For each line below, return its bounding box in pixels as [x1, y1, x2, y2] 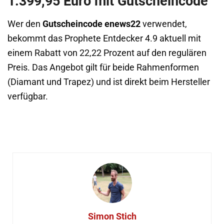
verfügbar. [7, 91, 48, 101]
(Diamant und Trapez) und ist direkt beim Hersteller [7, 76, 210, 87]
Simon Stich [87, 211, 136, 222]
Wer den [7, 18, 42, 29]
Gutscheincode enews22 [42, 18, 140, 29]
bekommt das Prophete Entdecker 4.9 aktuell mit [7, 33, 201, 43]
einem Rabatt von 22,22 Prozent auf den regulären [7, 47, 206, 58]
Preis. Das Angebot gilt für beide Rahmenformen [7, 62, 199, 72]
